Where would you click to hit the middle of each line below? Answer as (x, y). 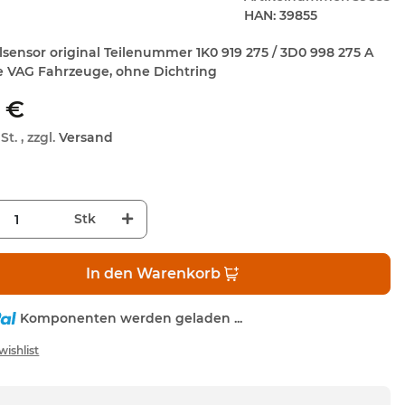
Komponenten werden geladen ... (131, 319)
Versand (86, 138)
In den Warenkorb (153, 274)
